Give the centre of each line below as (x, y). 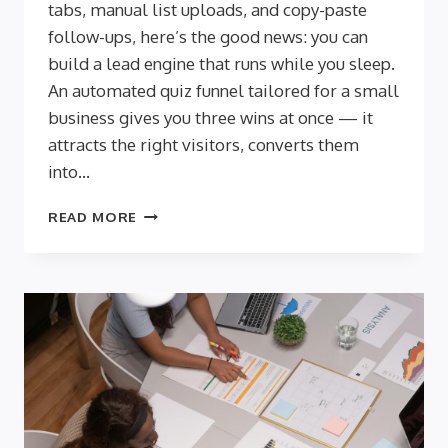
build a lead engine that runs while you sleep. (221, 64)
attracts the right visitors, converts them (203, 145)
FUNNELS (168, 380)
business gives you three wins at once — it (210, 118)
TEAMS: (163, 275)
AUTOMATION (187, 212)
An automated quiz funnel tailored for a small (223, 91)
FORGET (166, 338)
